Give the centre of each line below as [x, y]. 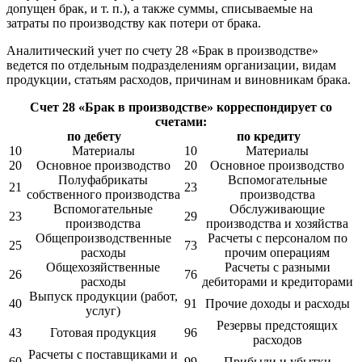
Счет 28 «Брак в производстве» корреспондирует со [181, 107]
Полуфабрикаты [103, 180]
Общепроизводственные [103, 238]
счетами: [181, 122]
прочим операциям [277, 253]
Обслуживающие [277, 209]
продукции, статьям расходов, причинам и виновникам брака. [179, 80]
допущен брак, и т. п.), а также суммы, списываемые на [160, 9]
